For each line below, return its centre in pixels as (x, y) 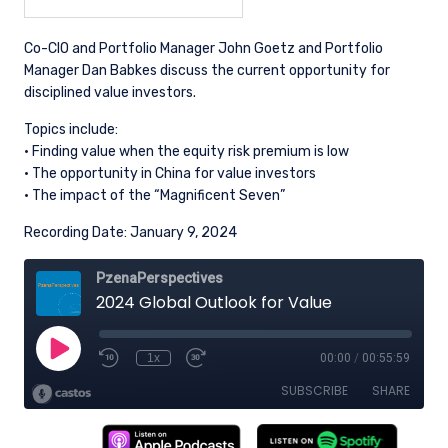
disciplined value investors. (110, 92)
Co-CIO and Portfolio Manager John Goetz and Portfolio (203, 48)
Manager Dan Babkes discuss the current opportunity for (207, 70)
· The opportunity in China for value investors (170, 173)
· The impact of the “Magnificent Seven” (154, 195)
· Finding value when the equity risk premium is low (186, 151)
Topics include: (71, 129)
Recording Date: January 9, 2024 (130, 232)
